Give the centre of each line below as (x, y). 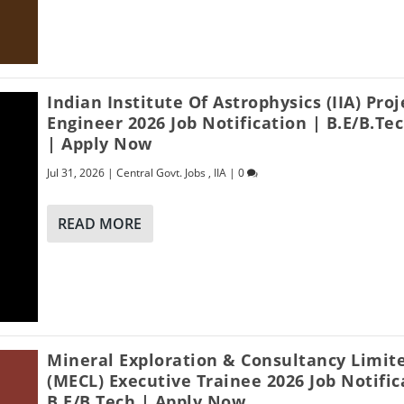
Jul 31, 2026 (76, 172)
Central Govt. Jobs (161, 172)
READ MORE (100, 223)
